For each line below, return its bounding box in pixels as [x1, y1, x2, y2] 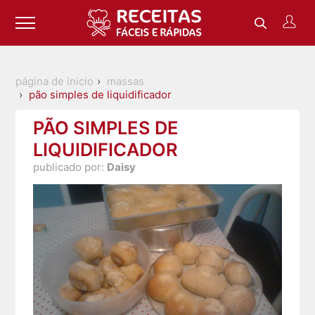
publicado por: [33, 160, 108, 174]
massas [107, 75, 145, 89]
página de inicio [15, 75, 94, 89]
